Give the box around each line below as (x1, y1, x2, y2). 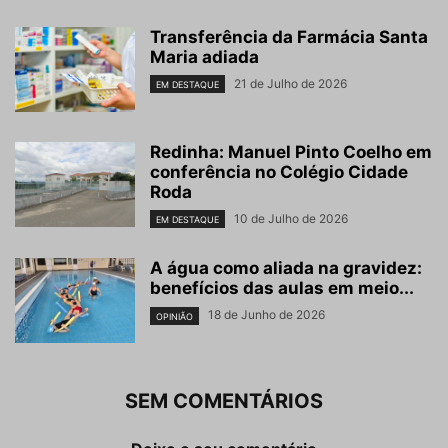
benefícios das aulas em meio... (150, 278, 414, 299)
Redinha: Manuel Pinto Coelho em (150, 142, 432, 163)
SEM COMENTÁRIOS (125, 389, 323, 414)
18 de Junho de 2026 (208, 307, 325, 323)
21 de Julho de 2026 (234, 76, 347, 92)
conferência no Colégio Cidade (150, 162, 408, 183)
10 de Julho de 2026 (234, 211, 348, 227)
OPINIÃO (156, 310, 193, 322)
